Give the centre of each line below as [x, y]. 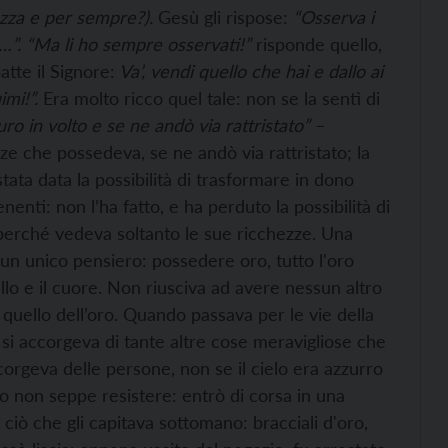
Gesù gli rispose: [223, 17]
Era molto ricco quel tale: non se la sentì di [209, 98]
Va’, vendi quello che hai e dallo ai [249, 71]
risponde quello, [316, 44]
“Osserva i [333, 17]
